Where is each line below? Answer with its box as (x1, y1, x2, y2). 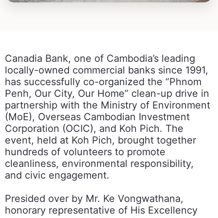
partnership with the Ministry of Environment (5, 99, 210, 111)
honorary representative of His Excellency (5, 204, 198, 217)
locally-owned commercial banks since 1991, (5, 64, 208, 76)
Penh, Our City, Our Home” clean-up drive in (5, 88, 209, 100)
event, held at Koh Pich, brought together (5, 134, 196, 146)
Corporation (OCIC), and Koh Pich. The (5, 123, 183, 135)
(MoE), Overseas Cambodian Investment (5, 111, 190, 123)
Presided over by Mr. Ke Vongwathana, (5, 193, 183, 205)
